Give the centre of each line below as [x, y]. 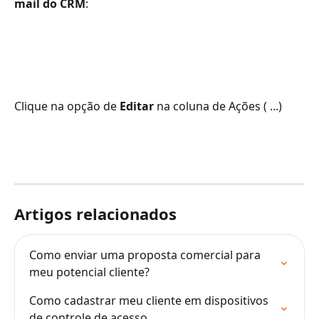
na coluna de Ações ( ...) [219, 106]
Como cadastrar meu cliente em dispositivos [150, 301]
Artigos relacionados [95, 214]
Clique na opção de [67, 106]
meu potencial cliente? [89, 272]
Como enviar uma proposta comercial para [146, 255]
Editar [137, 106]
